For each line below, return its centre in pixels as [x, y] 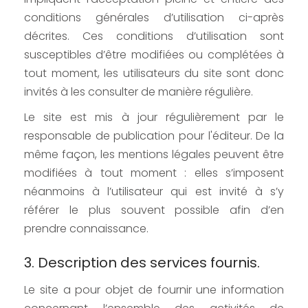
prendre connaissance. [86, 229]
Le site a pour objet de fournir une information [154, 290]
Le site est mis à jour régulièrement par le [154, 118]
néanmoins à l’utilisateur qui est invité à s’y [154, 192]
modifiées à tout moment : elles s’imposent [154, 173]
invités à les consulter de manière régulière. [139, 92]
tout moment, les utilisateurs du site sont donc [154, 74]
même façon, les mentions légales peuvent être [154, 155]
